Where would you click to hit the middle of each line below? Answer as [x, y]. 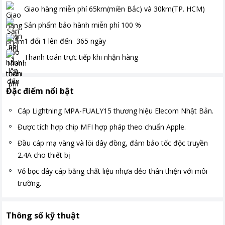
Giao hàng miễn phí [55, 9]
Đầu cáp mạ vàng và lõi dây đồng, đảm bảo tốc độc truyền [113, 143]
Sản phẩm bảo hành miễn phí [72, 25]
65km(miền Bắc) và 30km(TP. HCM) [147, 9]
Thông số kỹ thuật [43, 215]
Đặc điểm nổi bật [40, 91]
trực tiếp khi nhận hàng [101, 57]
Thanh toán [43, 57]
